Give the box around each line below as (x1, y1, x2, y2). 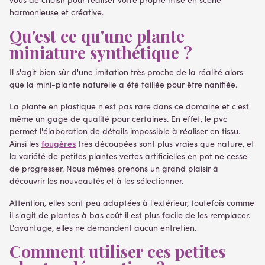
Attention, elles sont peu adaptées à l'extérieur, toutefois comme (9, 197, 254, 209)
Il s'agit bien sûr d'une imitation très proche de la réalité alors (9, 66, 243, 78)
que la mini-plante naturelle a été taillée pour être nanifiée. (9, 79, 237, 91)
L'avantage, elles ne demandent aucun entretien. (9, 222, 196, 234)
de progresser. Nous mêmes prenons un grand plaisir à (9, 163, 218, 174)
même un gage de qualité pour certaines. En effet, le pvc (9, 113, 227, 125)
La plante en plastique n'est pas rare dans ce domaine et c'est (9, 101, 249, 112)
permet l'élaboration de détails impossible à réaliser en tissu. (9, 125, 240, 137)
